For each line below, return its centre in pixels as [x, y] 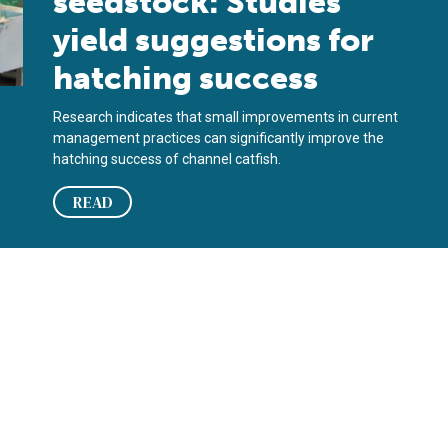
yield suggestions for [214, 40]
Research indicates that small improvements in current [226, 117]
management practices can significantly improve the [219, 138]
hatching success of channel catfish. [167, 159]
